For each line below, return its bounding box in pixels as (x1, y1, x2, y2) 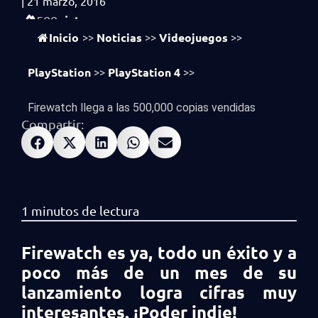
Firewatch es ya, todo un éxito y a (21, 241, 297, 263)
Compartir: (21, 116, 84, 131)
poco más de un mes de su (21, 261, 297, 283)
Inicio (49, 30, 79, 45)
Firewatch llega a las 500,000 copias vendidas (28, 101, 256, 114)
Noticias (97, 30, 142, 45)
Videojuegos (159, 30, 228, 45)
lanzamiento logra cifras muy (21, 281, 297, 303)
